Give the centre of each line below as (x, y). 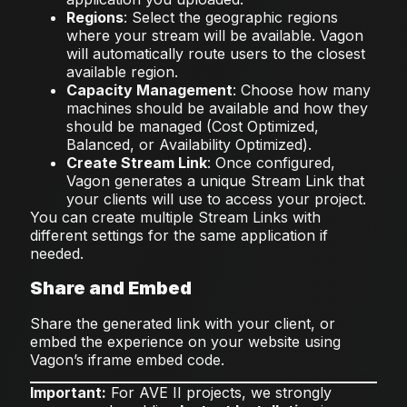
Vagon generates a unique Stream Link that (215, 181)
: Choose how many (301, 90)
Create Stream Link (136, 163)
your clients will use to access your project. (216, 199)
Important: (68, 392)
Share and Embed (110, 288)
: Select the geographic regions (230, 18)
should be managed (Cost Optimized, (192, 127)
